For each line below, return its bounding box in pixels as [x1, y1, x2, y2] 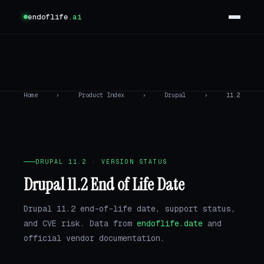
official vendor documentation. [24, 232, 165, 243]
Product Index [78, 91, 124, 99]
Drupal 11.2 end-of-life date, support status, [24, 203, 236, 214]
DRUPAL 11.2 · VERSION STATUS [35, 158, 167, 166]
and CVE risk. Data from [24, 217, 137, 229]
